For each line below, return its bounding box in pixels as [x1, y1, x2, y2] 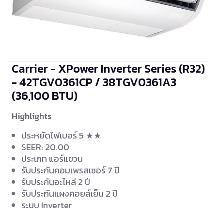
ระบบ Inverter [21, 199, 72, 212]
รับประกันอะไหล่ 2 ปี [21, 175, 90, 189]
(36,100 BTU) [12, 87, 77, 105]
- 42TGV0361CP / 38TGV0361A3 [12, 74, 176, 91]
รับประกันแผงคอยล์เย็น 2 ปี [21, 187, 118, 201]
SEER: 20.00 [21, 140, 69, 154]
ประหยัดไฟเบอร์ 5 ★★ [21, 129, 101, 142]
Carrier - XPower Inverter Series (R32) [12, 60, 205, 77]
